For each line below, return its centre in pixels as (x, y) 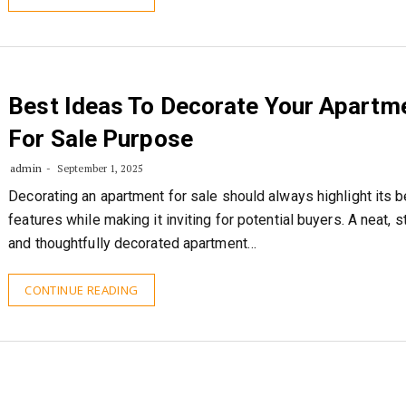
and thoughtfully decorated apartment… (132, 243)
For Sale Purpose (101, 139)
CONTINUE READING (82, 290)
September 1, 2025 (98, 169)
